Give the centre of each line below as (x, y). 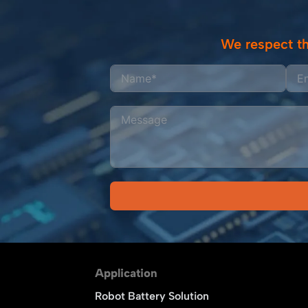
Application (126, 273)
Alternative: (136, 232)
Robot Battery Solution (152, 296)
